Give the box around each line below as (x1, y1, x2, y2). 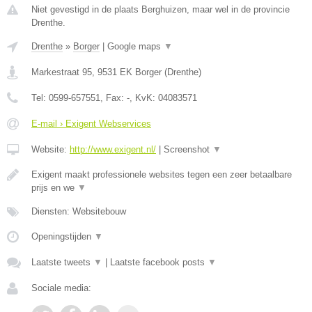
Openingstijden (31, 231, 94, 242)
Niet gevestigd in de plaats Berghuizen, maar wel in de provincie (31, 4, 290, 15)
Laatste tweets (31, 257, 93, 267)
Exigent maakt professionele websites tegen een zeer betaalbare (31, 169, 292, 180)
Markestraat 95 (31, 67, 92, 77)
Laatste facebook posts (110, 257, 208, 267)
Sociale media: (31, 283, 91, 293)
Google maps (107, 41, 164, 52)
